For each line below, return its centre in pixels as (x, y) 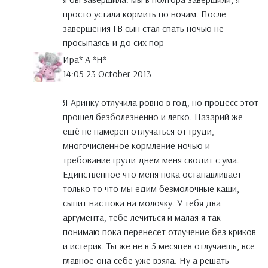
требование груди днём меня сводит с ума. (151, 160)
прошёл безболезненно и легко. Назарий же (153, 117)
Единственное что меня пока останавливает (152, 174)
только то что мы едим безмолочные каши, (151, 189)
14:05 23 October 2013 (107, 74)
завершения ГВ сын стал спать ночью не (143, 28)
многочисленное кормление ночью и (136, 146)
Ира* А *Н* (85, 60)
